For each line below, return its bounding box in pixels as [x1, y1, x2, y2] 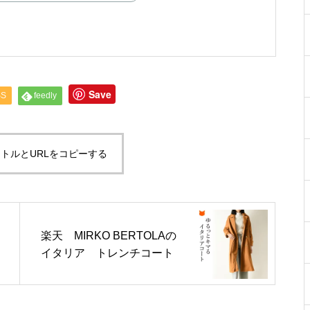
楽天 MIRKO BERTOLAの [41, 230, 176, 241]
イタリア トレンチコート [41, 247, 174, 259]
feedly [34, 91, 57, 100]
